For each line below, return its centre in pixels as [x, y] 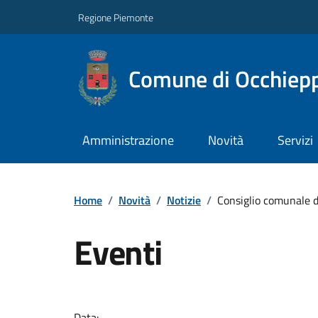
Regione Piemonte [116, 17]
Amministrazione [128, 141]
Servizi [295, 141]
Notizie [184, 200]
